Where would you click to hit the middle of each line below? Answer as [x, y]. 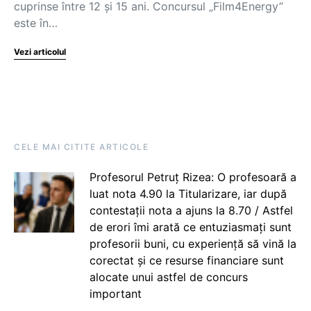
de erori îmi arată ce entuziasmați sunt [190, 227]
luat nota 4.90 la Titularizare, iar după [188, 194]
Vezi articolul [40, 52]
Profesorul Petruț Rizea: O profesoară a [193, 177]
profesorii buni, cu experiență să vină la [193, 244]
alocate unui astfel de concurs [168, 277]
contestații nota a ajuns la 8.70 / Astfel [191, 210]
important [115, 294]
